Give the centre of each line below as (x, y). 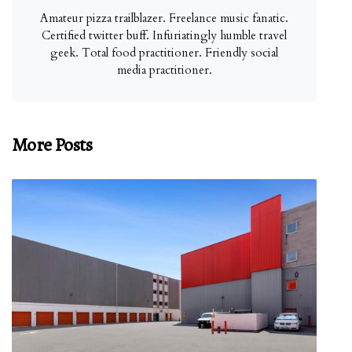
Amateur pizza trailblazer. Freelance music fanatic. (164, 18)
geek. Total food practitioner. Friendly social (164, 53)
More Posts (52, 145)
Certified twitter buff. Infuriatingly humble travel (164, 35)
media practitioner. (164, 70)
